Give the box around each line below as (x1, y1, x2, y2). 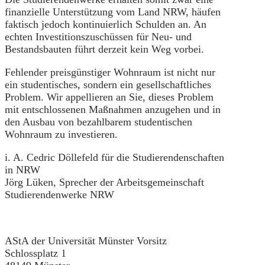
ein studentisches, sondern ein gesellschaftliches (5, 79, 211, 91)
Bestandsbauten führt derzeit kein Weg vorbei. (5, 43, 204, 56)
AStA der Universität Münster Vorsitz (5, 235, 167, 247)
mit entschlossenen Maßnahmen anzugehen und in (5, 104, 221, 116)
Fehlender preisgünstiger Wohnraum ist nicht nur (5, 66, 215, 79)
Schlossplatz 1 (5, 247, 66, 260)
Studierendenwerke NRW (5, 189, 114, 201)
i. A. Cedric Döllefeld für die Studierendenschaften (5, 151, 224, 164)
